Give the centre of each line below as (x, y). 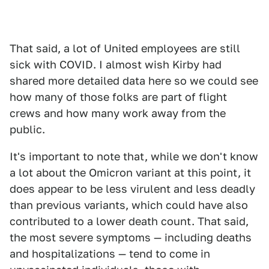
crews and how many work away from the (118, 113)
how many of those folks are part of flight (118, 97)
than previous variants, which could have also (129, 205)
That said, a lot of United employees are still (125, 49)
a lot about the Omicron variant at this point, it (130, 173)
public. (27, 130)
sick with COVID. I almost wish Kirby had (116, 65)
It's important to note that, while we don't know (134, 157)
